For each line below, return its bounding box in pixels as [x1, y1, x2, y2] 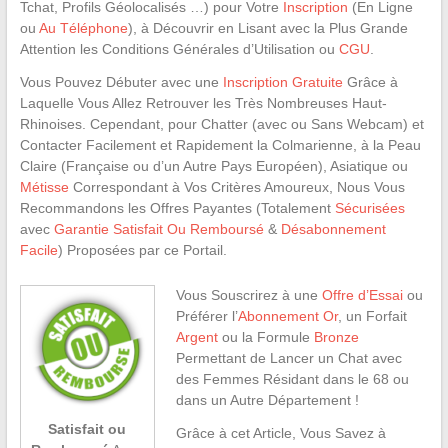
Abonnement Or [237, 308, 338, 325]
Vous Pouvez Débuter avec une [19, 74, 223, 91]
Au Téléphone [38, 20, 128, 37]
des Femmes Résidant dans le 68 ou [175, 371, 409, 388]
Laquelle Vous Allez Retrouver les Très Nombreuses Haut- [19, 95, 387, 112]
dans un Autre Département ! [175, 392, 359, 409]
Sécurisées [334, 200, 405, 217]
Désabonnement [280, 221, 386, 238]
